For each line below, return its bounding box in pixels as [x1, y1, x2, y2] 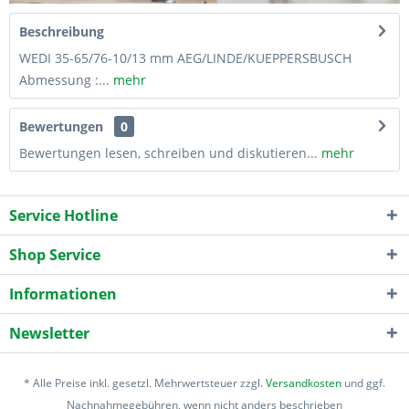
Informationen [9, 283, 117, 304]
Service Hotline [9, 204, 118, 225]
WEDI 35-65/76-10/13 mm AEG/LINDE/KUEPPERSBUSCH [19, 48, 351, 67]
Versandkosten [266, 374, 341, 391]
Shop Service [9, 244, 100, 265]
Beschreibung [19, 22, 104, 40]
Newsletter [9, 322, 89, 343]
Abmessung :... [19, 70, 110, 89]
